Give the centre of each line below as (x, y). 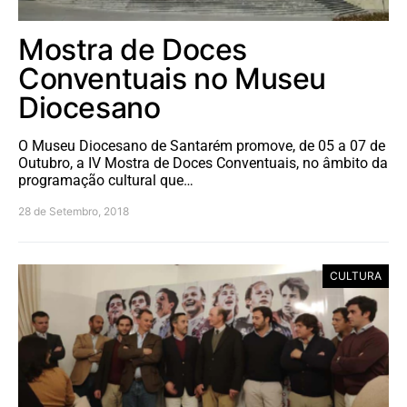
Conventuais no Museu (173, 78)
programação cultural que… (106, 180)
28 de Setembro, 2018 (74, 211)
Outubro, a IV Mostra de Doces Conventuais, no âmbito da (203, 163)
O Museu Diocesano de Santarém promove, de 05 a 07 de (202, 145)
